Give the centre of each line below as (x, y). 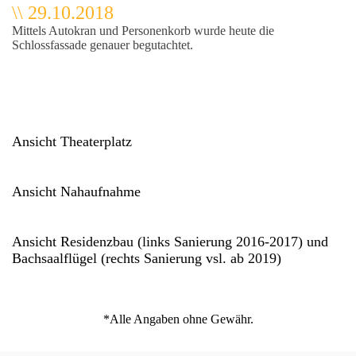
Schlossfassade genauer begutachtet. (103, 45)
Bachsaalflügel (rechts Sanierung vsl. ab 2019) (147, 258)
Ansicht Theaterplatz (72, 141)
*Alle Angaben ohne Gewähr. (178, 319)
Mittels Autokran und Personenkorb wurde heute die (143, 31)
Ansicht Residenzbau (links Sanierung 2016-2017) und (170, 242)
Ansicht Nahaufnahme (76, 192)
